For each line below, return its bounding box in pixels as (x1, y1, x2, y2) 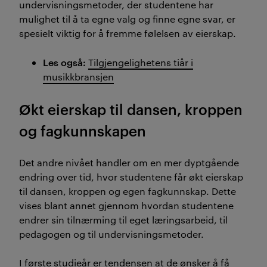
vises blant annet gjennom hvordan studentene (19, 198, 234, 212)
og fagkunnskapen (19, 120, 146, 140)
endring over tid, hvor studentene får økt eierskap (19, 170, 243, 183)
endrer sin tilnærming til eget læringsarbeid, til (19, 213, 228, 226)
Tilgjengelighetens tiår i (88, 55, 193, 69)
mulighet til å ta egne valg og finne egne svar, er (19, 12, 235, 25)
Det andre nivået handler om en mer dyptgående (19, 156, 239, 169)
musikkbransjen (43, 70, 114, 83)
